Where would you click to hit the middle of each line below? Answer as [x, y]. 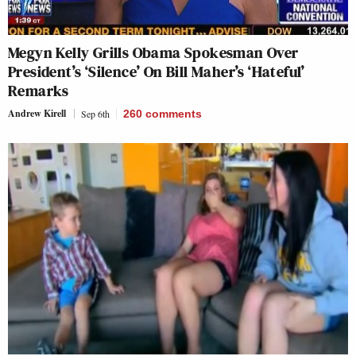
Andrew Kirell [37, 114]
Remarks [39, 91]
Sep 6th [95, 114]
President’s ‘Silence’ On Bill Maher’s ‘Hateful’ [157, 72]
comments [174, 114]
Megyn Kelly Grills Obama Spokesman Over [153, 53]
